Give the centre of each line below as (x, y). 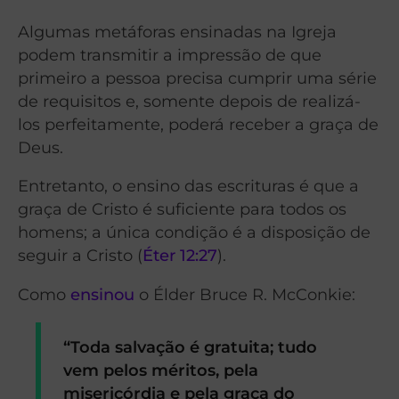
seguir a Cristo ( (80, 256)
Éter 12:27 (180, 256)
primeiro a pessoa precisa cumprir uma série (197, 77)
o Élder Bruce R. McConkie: (245, 295)
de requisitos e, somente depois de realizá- (189, 101)
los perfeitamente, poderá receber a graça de (198, 124)
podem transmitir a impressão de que (170, 54)
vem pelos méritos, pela (161, 370)
